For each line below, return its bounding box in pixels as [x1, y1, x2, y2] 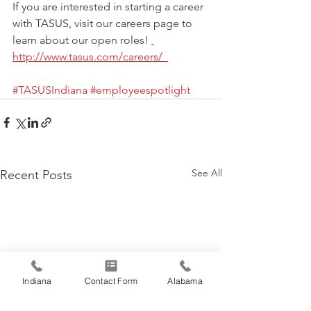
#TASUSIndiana [12, 83, 87, 97]
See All [192, 167, 222, 180]
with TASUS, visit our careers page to [12, 17, 195, 31]
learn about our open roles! [12, 33, 151, 47]
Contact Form [84, 275, 138, 286]
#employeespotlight [90, 83, 190, 97]
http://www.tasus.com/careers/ [12, 50, 168, 64]
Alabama [167, 275, 203, 286]
